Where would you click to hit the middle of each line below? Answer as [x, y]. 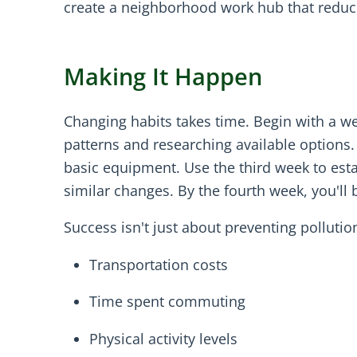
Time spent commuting [167, 302]
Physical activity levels [163, 338]
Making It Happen [163, 76]
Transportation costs [159, 264]
